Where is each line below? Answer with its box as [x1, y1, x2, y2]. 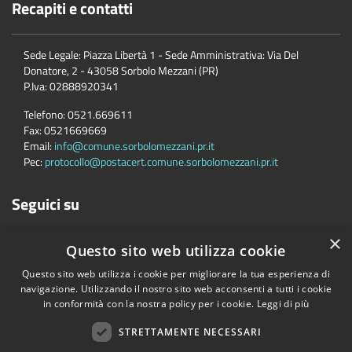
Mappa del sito [207, 315, 274, 332]
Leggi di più [256, 297, 310, 310]
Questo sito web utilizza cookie [66, 241, 286, 260]
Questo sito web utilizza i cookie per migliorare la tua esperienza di [22, 267, 330, 280]
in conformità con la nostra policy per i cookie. [42, 297, 257, 310]
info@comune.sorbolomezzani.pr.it [54, 137, 214, 154]
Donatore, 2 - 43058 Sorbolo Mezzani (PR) [24, 61, 218, 79]
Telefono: [24, 105, 65, 123]
